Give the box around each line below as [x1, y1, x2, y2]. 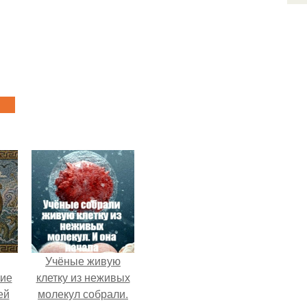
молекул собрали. [38, 286, 128, 302]
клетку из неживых [36, 269, 130, 285]
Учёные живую [45, 253, 121, 269]
